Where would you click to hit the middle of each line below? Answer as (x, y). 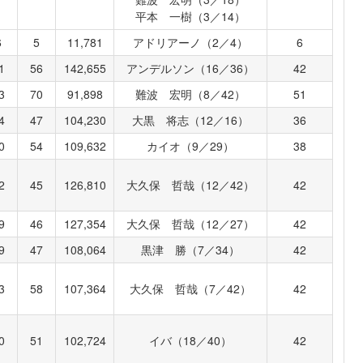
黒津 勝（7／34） (191, 250)
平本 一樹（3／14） (191, 17)
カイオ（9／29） (191, 146)
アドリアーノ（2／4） (191, 43)
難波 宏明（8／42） (191, 94)
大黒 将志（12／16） (191, 120)
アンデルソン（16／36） (191, 68)
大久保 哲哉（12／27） (191, 224)
